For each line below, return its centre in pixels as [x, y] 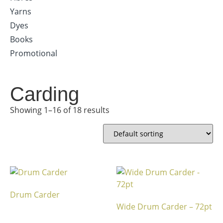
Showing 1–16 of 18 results [60, 110]
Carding [45, 94]
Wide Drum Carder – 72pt [164, 207]
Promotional [34, 53]
